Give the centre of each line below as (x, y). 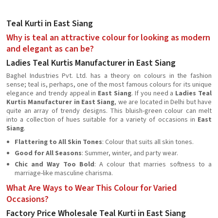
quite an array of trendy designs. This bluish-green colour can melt (109, 111)
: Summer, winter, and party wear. (130, 153)
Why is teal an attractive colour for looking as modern (108, 38)
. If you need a (154, 93)
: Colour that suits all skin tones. (148, 142)
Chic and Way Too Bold (54, 164)
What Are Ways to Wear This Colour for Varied (91, 188)
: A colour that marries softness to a (153, 164)
